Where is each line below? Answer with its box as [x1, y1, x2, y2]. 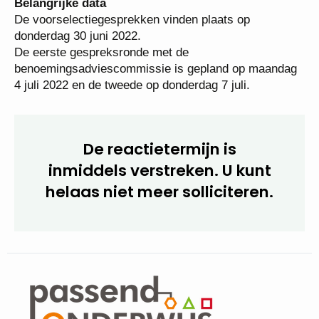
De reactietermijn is [78, 187, 231, 209]
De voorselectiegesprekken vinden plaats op [14, 46, 250, 59]
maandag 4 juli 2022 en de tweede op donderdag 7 [14, 111, 280, 125]
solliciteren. [108, 251, 200, 273]
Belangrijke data [14, 29, 106, 43]
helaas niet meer [88, 230, 221, 252]
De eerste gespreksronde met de [14, 78, 189, 92]
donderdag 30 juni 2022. [14, 62, 141, 75]
